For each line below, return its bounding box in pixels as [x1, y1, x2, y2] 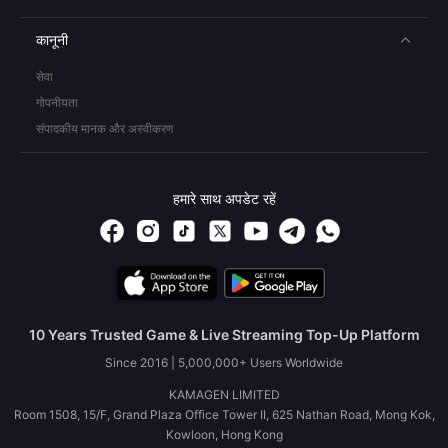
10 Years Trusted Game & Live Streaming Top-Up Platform [28, 326, 420, 343]
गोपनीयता [36, 95, 78, 110]
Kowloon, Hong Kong [165, 427, 283, 442]
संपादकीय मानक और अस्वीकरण [36, 121, 173, 136]
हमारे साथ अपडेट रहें [172, 190, 276, 207]
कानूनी [36, 31, 68, 48]
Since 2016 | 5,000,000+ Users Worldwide [105, 355, 343, 370]
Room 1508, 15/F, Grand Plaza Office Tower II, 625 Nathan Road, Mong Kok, [13, 407, 435, 422]
